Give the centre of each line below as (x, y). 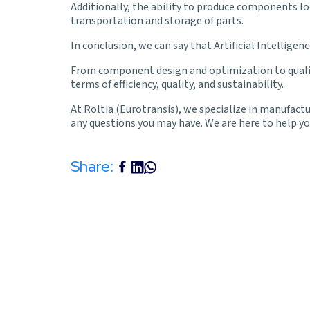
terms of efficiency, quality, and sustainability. (177, 85)
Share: (92, 167)
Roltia (99, 110)
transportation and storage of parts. (157, 21)
